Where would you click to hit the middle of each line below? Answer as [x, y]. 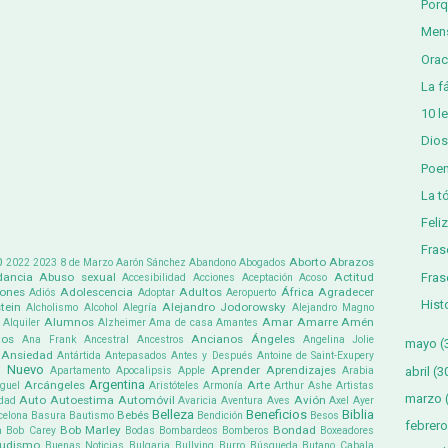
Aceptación [267, 278]
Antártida [78, 356]
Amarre [317, 322]
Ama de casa [181, 323]
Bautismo [91, 416]
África [297, 292]
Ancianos [217, 339]
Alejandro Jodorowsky [224, 307]
